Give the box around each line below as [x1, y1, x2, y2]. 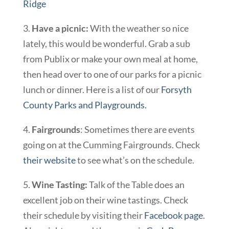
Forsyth [161, 83, 192, 95]
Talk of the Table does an [87, 178, 185, 190]
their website [22, 154, 76, 166]
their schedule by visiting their [22, 209, 144, 221]
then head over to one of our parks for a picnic [22, 68, 201, 80]
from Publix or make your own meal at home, [22, 53, 198, 64]
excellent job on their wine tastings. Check [22, 194, 188, 205]
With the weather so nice [88, 22, 189, 34]
